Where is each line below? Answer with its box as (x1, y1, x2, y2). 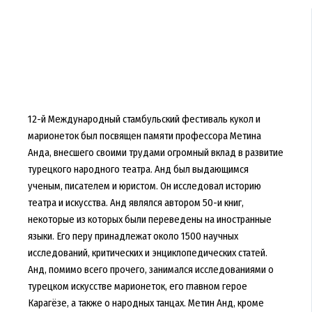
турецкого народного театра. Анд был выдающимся (27, 162, 249, 175)
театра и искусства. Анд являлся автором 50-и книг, (27, 196, 244, 209)
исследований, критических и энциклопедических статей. (27, 246, 267, 259)
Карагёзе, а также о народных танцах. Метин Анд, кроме (27, 296, 264, 309)
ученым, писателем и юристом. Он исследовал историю (27, 179, 261, 192)
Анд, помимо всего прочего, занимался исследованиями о (27, 263, 274, 276)
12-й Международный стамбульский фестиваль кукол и (27, 112, 260, 125)
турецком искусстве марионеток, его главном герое (27, 279, 247, 292)
